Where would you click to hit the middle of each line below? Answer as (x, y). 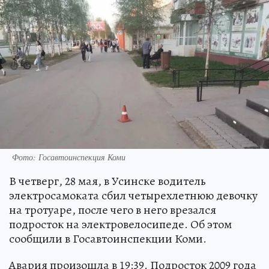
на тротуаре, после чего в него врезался (113, 210)
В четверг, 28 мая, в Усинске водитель (107, 181)
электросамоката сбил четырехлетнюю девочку (133, 195)
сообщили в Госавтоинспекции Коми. (108, 238)
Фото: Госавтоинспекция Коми (69, 157)
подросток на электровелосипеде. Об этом (120, 224)
